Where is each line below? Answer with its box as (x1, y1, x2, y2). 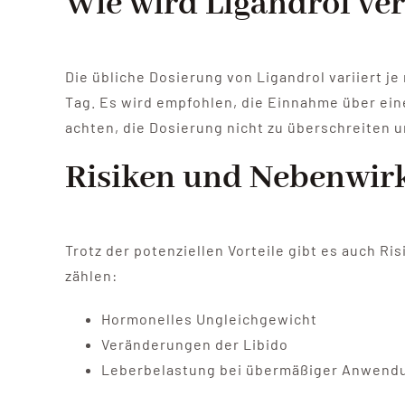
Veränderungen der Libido (100, 335, 288, 353)
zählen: (64, 267, 118, 285)
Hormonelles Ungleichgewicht (100, 310, 317, 328)
